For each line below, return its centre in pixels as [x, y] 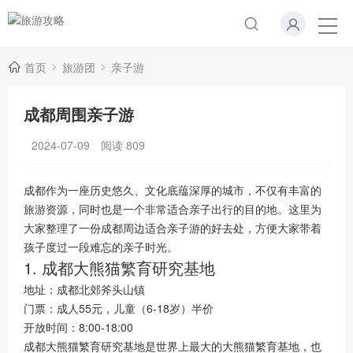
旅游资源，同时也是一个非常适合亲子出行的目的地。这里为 [173, 209]
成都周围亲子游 [79, 114]
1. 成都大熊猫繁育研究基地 [119, 268]
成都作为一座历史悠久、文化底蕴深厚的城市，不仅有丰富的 [173, 190]
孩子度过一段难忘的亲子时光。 [101, 247]
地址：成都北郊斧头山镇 [84, 289]
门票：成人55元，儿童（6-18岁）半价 [119, 308]
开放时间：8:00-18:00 [78, 327]
